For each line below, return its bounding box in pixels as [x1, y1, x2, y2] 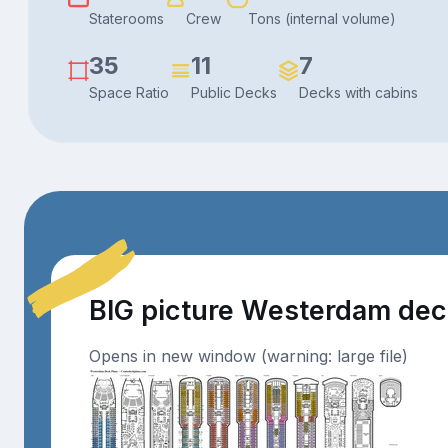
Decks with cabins [299, 84, 418, 102]
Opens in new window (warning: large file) [88, 346, 408, 367]
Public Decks [191, 84, 277, 102]
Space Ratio [89, 84, 169, 102]
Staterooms [89, 10, 164, 28]
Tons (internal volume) [248, 10, 396, 28]
